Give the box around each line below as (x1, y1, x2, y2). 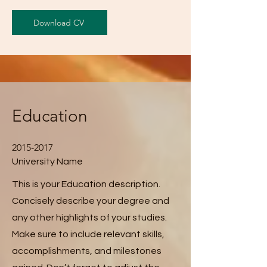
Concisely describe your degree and (12, 196, 169, 206)
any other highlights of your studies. (12, 213, 167, 222)
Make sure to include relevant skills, (12, 229, 164, 239)
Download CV (33, 17, 84, 28)
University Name (12, 157, 83, 166)
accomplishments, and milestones (12, 246, 162, 256)
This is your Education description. (12, 179, 160, 189)
